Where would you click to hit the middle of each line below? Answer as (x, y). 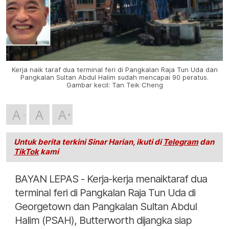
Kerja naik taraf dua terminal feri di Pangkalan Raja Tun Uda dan (114, 70)
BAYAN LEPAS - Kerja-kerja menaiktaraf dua (111, 179)
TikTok (26, 152)
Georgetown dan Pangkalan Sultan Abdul (106, 207)
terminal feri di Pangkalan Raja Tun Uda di (105, 193)
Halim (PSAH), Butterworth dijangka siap (103, 221)
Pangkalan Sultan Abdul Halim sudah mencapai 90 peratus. (114, 78)
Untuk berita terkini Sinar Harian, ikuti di (88, 142)
